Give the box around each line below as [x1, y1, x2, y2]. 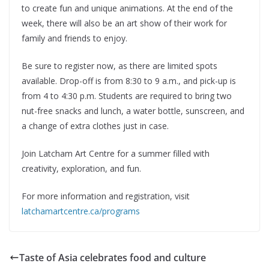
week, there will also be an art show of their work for [22, 17, 227, 29]
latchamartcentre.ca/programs [22, 205, 140, 217]
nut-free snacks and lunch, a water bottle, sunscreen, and [22, 105, 244, 116]
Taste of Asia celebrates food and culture [19, 251, 206, 264]
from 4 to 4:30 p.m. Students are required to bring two [22, 90, 232, 101]
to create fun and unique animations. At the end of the [22, 2, 233, 14]
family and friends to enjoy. [22, 32, 127, 44]
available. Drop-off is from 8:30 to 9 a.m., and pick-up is [22, 75, 236, 86]
